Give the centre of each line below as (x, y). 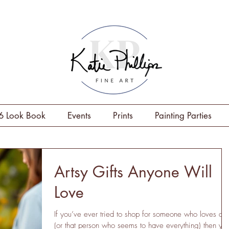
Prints (123, 116)
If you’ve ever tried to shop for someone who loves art (140, 214)
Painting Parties (183, 116)
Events (79, 116)
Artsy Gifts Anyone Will (133, 172)
